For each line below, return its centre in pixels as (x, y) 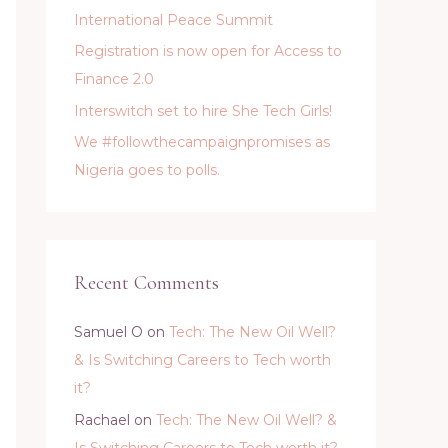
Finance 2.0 (114, 79)
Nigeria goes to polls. (147, 170)
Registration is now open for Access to (208, 51)
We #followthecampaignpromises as (202, 142)
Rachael (102, 419)
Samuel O (108, 332)
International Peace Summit (173, 19)
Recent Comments (146, 283)
